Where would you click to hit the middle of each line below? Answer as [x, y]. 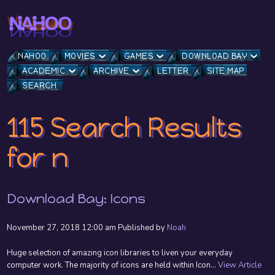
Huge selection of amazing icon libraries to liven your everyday [120, 253]
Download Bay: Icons [76, 199]
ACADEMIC [44, 71]
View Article [240, 265]
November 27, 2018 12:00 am [62, 228]
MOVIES [80, 56]
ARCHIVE [111, 71]
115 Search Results [124, 127]
